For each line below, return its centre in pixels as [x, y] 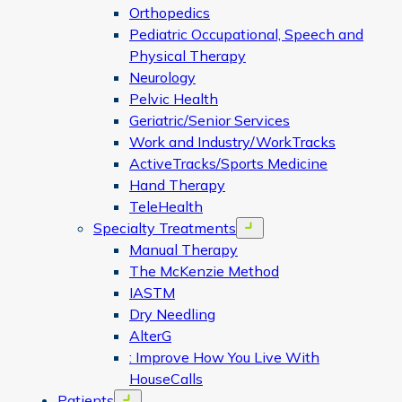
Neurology [162, 77]
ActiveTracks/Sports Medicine [228, 163]
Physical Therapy [188, 56]
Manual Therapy [184, 249]
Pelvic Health [174, 99]
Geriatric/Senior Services [210, 120]
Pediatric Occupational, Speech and [246, 34]
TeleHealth [166, 206]
